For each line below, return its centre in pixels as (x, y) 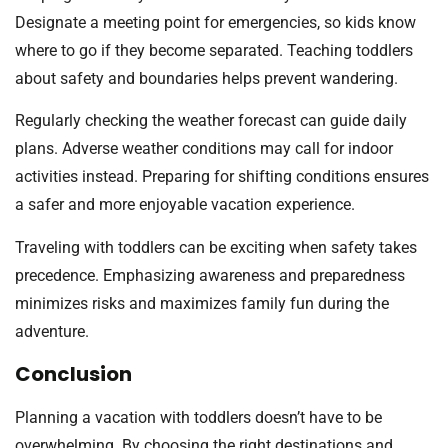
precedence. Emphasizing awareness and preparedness (210, 275)
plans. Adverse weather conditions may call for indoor (204, 149)
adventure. (52, 331)
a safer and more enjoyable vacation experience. (185, 205)
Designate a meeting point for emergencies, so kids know (215, 23)
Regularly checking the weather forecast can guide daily (211, 121)
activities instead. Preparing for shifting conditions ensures (222, 177)
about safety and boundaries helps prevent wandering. (206, 79)
